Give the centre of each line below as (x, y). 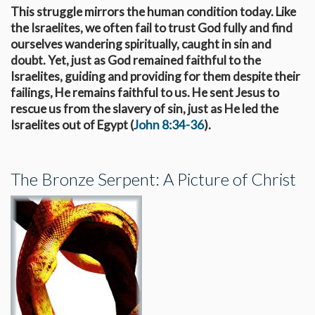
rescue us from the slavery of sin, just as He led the (144, 108)
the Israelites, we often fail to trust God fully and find (152, 27)
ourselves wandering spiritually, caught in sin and (141, 44)
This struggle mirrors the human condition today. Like (153, 11)
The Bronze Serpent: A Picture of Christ (153, 179)
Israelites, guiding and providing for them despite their (155, 76)
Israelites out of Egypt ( (72, 124)
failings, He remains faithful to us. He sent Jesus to (145, 92)
